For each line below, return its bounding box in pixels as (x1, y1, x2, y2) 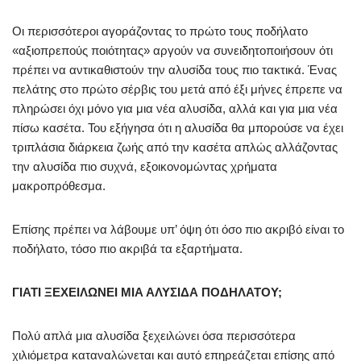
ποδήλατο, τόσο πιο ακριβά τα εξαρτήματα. (12, 242, 243, 255)
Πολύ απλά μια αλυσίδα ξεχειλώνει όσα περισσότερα (12, 329, 296, 342)
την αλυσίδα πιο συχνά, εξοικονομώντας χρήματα (12, 160, 277, 173)
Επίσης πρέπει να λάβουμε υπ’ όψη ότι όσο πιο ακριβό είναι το (12, 222, 344, 236)
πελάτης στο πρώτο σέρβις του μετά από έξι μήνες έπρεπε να (12, 82, 342, 96)
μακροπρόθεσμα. (12, 179, 106, 193)
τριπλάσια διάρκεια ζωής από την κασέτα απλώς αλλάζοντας (12, 140, 338, 154)
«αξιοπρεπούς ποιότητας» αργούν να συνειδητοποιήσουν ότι (12, 44, 333, 57)
